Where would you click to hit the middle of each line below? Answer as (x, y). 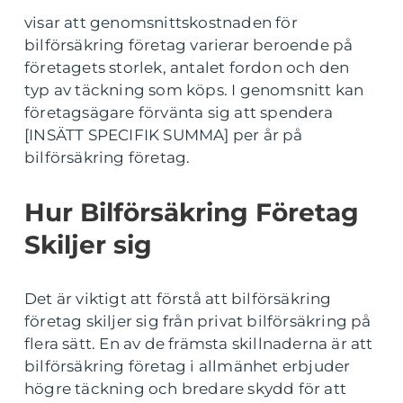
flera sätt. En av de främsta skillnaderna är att (199, 344)
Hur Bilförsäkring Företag (192, 213)
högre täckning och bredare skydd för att (186, 389)
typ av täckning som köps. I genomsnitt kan (194, 90)
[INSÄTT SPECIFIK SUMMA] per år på (164, 135)
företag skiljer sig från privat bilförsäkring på (198, 322)
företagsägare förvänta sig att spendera (179, 113)
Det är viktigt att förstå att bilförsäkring (178, 299)
